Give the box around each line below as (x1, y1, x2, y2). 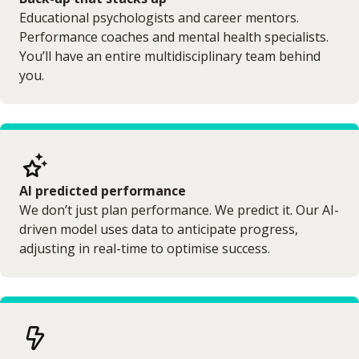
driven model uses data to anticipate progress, (19, 220, 298, 238)
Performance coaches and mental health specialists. (19, 28, 329, 46)
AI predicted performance (19, 182, 186, 200)
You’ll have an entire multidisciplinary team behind (19, 47, 321, 65)
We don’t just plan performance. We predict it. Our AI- (19, 201, 339, 219)
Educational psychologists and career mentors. (19, 9, 299, 26)
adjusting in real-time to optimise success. (19, 240, 270, 257)
